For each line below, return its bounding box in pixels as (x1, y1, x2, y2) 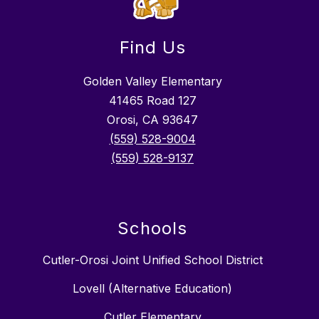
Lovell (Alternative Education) (73, 281, 232, 296)
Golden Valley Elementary (83, 74, 222, 89)
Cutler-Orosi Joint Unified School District (42, 253, 263, 268)
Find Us (119, 37, 186, 58)
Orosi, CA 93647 (107, 113, 198, 127)
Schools (117, 218, 187, 239)
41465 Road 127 (108, 93, 197, 108)
